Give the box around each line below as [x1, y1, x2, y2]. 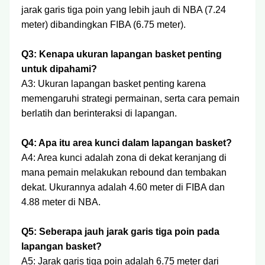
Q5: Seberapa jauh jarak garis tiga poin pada [21, 227, 219, 237]
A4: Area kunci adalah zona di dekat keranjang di [21, 153, 227, 163]
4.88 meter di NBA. [21, 197, 101, 207]
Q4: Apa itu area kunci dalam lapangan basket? [21, 138, 232, 148]
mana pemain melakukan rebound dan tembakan [21, 167, 227, 177]
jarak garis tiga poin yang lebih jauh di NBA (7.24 [21, 5, 226, 15]
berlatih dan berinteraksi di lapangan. [21, 108, 177, 118]
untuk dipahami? [21, 64, 97, 74]
